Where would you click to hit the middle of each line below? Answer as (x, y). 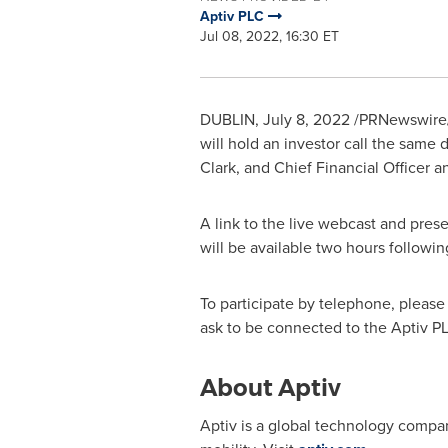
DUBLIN (227, 119)
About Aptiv (270, 388)
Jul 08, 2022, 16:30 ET (269, 36)
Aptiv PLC (233, 16)
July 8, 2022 (306, 119)
